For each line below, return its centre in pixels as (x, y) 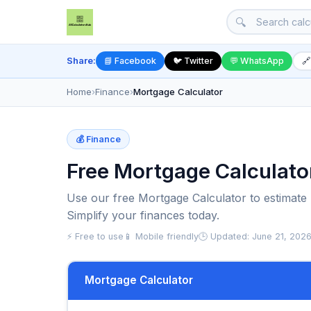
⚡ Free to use (95, 236)
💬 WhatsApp (257, 61)
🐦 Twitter (193, 61)
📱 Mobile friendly (161, 236)
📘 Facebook (130, 61)
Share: (81, 61)
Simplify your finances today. (143, 215)
